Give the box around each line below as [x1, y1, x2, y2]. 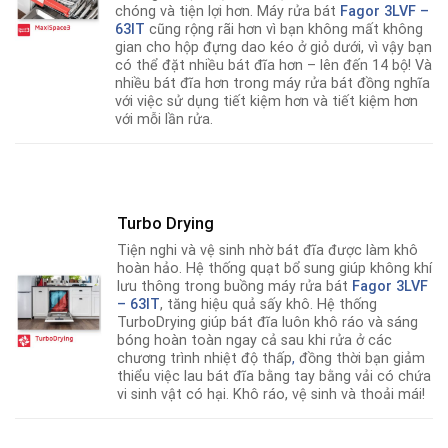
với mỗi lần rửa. [115, 111, 214, 129]
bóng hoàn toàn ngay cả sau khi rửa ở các [117, 332, 393, 350]
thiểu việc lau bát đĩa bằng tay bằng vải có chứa [117, 368, 432, 386]
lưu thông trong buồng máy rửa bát [117, 278, 353, 296]
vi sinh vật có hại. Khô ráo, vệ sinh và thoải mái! [117, 386, 426, 404]
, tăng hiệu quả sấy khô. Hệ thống [160, 296, 378, 314]
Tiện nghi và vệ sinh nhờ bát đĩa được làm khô [117, 242, 419, 260]
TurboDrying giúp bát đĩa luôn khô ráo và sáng [117, 314, 419, 332]
